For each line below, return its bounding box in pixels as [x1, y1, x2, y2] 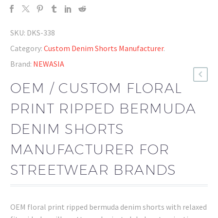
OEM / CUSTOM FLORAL [10, 79, 182, 96]
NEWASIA [33, 59, 64, 69]
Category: [10, 43, 42, 53]
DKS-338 [27, 28, 55, 37]
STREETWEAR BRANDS [10, 161, 177, 178]
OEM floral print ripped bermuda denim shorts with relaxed [10, 202, 207, 212]
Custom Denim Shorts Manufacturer [44, 43, 163, 53]
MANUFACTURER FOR [10, 141, 170, 157]
